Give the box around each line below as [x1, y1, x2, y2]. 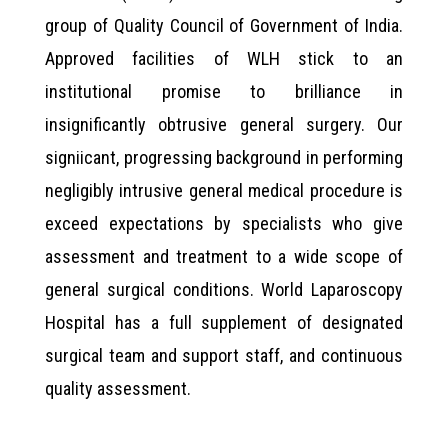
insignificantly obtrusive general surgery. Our [45, 114, 403, 136]
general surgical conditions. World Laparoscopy [45, 279, 403, 301]
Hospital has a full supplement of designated [45, 312, 403, 334]
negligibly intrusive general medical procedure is [45, 180, 403, 202]
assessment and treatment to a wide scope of [45, 246, 403, 268]
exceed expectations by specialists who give [45, 213, 403, 235]
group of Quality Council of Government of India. [45, 15, 403, 37]
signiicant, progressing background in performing [45, 147, 403, 169]
